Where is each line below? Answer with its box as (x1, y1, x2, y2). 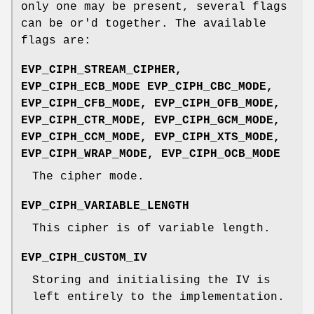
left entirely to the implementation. (32, 290, 285, 303)
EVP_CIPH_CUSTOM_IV (21, 251, 147, 264)
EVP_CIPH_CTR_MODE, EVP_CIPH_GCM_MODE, (21, 114, 280, 127)
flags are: (21, 34, 91, 47)
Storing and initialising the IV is (32, 273, 271, 287)
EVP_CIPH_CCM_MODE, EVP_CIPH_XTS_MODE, (21, 130, 280, 144)
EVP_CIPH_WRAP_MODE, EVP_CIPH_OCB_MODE (21, 147, 280, 161)
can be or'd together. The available (21, 17, 266, 30)
